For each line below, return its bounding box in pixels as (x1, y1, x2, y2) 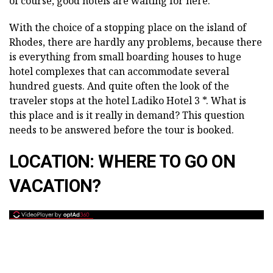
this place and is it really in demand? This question (9, 108, 244, 122)
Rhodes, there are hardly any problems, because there (9, 35, 262, 49)
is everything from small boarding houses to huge (9, 50, 241, 63)
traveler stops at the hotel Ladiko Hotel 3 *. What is (9, 94, 246, 107)
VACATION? (9, 175, 101, 196)
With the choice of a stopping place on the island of (9, 21, 246, 34)
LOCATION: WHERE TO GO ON (9, 151, 236, 172)
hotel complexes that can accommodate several (9, 65, 229, 78)
